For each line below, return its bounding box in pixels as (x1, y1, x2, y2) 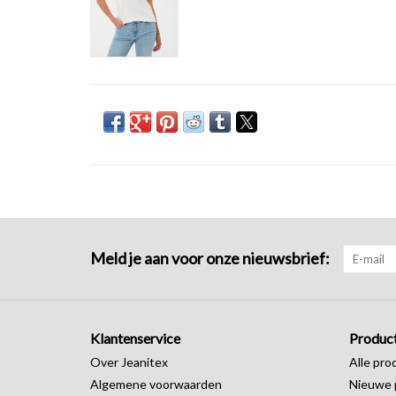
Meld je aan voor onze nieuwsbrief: (90, 247, 330, 268)
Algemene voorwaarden (90, 376, 222, 392)
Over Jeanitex (90, 354, 168, 369)
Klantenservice (90, 329, 180, 346)
